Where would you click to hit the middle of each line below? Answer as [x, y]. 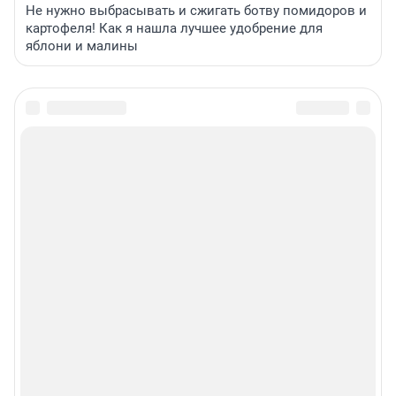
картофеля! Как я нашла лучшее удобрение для [174, 28]
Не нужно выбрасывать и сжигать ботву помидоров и [196, 10]
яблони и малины [82, 46]
